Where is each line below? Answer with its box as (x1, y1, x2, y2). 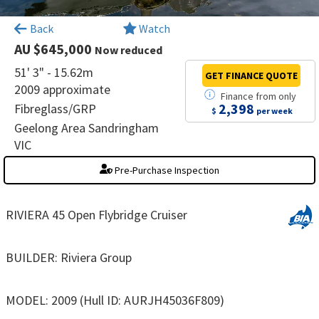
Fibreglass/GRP (14, 100, 96, 117)
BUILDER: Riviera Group (6, 249, 132, 266)
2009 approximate (14, 80, 110, 98)
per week (256, 105, 293, 116)
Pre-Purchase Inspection (112, 163, 219, 177)
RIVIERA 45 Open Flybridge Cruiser (6, 206, 187, 223)
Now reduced (95, 42, 162, 57)
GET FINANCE (205, 68, 264, 82)
